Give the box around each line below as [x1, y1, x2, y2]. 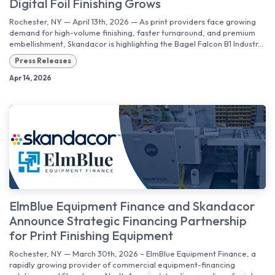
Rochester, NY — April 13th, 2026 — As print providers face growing [9, 17, 256, 27]
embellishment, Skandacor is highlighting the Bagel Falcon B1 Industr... [9, 39, 263, 49]
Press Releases [14, 56, 71, 66]
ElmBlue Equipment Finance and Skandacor [9, 198, 255, 214]
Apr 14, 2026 [9, 73, 52, 82]
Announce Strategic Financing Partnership [9, 213, 247, 229]
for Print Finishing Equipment [9, 228, 173, 244]
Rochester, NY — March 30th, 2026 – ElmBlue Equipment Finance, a [9, 249, 256, 259]
